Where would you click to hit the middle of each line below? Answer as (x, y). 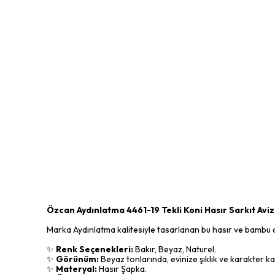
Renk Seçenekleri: (95, 249)
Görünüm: (77, 259)
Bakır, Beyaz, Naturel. (175, 249)
